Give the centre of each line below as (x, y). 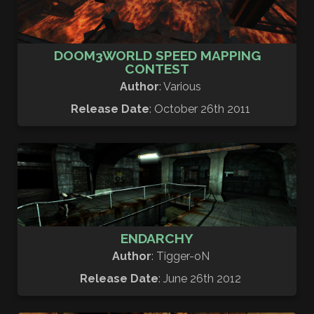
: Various (180, 86)
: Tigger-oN (180, 257)
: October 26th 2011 (200, 109)
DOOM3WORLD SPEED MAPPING (157, 55)
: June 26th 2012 (200, 279)
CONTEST (157, 68)
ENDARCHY (157, 239)
